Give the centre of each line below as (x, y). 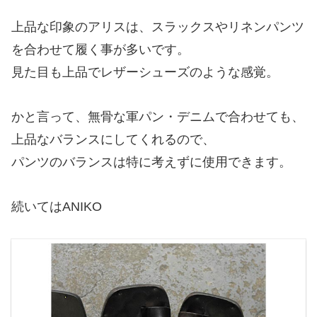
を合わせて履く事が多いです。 (100, 50)
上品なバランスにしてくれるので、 (113, 139)
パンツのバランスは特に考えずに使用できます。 (151, 162)
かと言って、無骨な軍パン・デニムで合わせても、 (158, 116)
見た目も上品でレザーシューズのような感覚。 (145, 73)
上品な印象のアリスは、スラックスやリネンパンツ (158, 27)
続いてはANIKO (57, 206)
